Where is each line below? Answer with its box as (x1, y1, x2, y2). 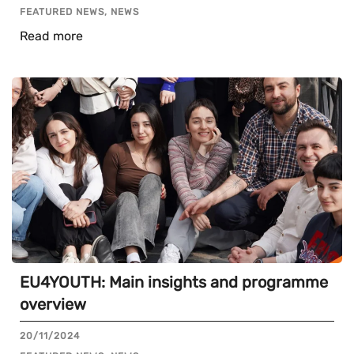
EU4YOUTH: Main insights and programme (20, 273, 328, 292)
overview (20, 295, 86, 314)
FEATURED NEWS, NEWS (20, 6, 139, 18)
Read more (20, 28, 83, 44)
